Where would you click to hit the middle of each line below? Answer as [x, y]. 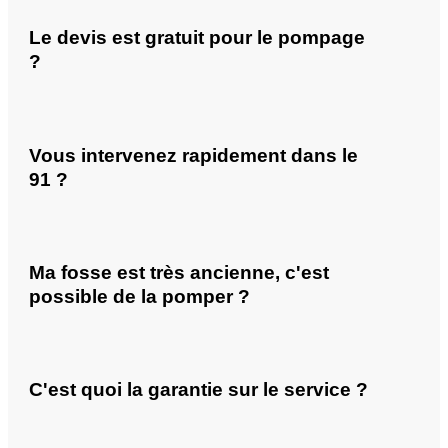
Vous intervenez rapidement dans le [193, 155]
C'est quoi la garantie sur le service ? [198, 390]
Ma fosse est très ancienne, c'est [179, 272]
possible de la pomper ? [139, 296]
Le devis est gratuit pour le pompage [197, 38]
